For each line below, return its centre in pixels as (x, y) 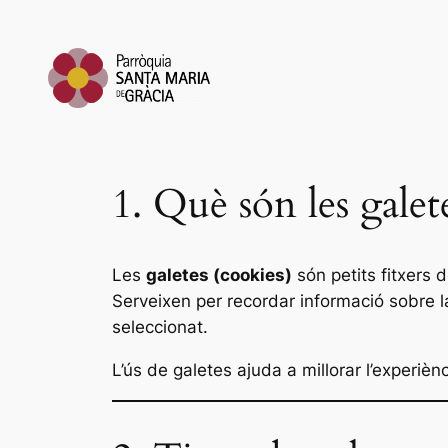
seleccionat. (160, 327)
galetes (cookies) (219, 275)
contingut (44, 72)
